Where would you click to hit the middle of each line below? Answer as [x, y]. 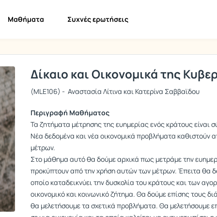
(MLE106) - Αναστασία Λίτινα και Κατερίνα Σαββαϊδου [115, 91]
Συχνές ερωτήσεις [98, 19]
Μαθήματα [26, 19]
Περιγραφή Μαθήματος [70, 113]
